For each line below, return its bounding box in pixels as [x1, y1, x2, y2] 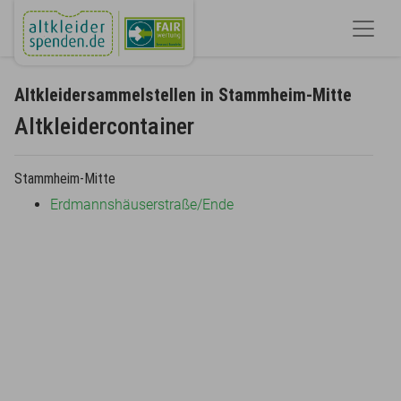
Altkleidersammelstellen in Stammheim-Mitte [14, 85, 352, 107]
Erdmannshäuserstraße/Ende [50, 196, 234, 214]
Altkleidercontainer [14, 113, 194, 141]
